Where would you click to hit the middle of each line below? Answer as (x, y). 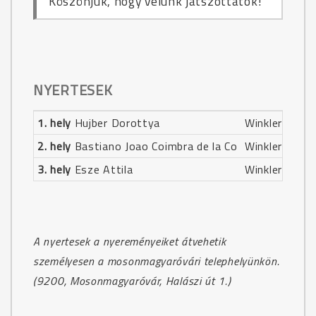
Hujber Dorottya (116, 123)
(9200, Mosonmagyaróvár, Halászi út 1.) (132, 281)
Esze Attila (102, 169)
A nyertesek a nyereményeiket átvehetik (130, 241)
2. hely (54, 146)
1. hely (54, 123)
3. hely (54, 169)
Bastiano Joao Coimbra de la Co (154, 146)
